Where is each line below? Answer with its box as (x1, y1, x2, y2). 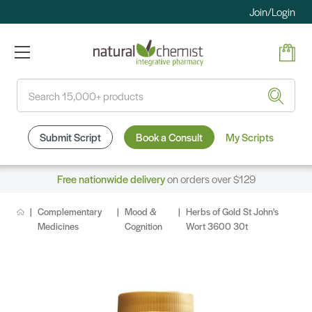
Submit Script (39, 130, 101, 145)
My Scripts (225, 130, 274, 145)
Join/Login (249, 4, 295, 19)
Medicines (37, 219, 79, 233)
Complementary (37, 205, 102, 219)
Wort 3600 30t (185, 219, 248, 233)
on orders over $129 (164, 171, 256, 187)
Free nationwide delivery (56, 171, 165, 187)
